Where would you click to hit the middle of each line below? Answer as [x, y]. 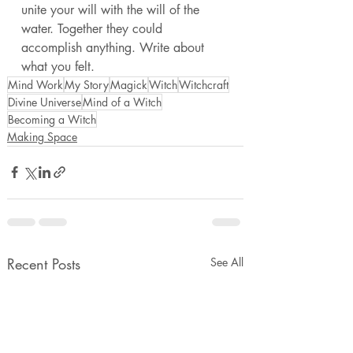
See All [227, 262]
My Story [87, 84]
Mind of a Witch [122, 102]
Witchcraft [204, 84]
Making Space [42, 136]
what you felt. [60, 66]
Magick [129, 84]
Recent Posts [44, 264]
